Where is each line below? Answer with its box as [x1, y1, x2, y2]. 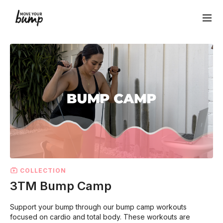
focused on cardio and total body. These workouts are [10, 213, 190, 222]
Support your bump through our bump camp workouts [10, 203, 187, 212]
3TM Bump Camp [10, 179, 111, 194]
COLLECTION [18, 166, 66, 174]
